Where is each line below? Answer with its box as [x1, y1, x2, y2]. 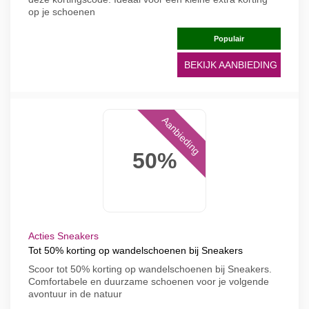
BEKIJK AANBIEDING [184, 59, 277, 70]
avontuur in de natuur [28, 288, 122, 299]
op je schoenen [28, 6, 95, 17]
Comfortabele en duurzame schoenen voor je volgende [28, 276, 269, 287]
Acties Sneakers [28, 230, 99, 241]
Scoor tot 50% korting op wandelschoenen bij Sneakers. [28, 263, 272, 275]
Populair [214, 34, 244, 43]
